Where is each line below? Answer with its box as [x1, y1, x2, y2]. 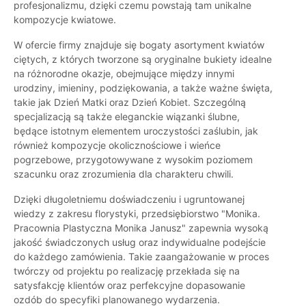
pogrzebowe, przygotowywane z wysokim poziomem [14, 154, 253, 166]
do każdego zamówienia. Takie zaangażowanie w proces [14, 251, 269, 263]
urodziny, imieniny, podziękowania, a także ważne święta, [14, 82, 273, 94]
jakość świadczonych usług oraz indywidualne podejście [14, 236, 266, 249]
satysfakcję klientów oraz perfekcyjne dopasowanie [14, 279, 245, 292]
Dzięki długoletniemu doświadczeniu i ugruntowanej [14, 193, 245, 206]
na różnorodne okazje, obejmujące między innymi [14, 68, 234, 80]
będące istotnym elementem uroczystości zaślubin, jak [14, 125, 258, 137]
